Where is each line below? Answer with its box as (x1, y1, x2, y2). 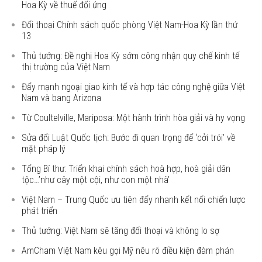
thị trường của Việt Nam (22, 61, 111, 73)
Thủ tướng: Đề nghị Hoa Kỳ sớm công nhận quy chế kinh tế (22, 50, 240, 61)
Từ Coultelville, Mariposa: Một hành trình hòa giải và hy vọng (22, 112, 246, 123)
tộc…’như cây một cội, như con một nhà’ (22, 174, 170, 185)
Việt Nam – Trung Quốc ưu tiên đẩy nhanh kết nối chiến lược (22, 194, 246, 205)
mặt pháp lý (22, 143, 66, 154)
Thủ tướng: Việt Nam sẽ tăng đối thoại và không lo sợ (22, 225, 220, 236)
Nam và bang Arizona (22, 92, 102, 104)
